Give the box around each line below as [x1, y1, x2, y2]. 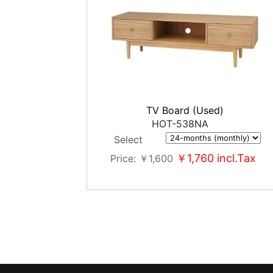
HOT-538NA [152, 118, 209, 130]
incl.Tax [214, 152, 257, 165]
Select [113, 133, 143, 146]
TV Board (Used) [146, 104, 224, 116]
